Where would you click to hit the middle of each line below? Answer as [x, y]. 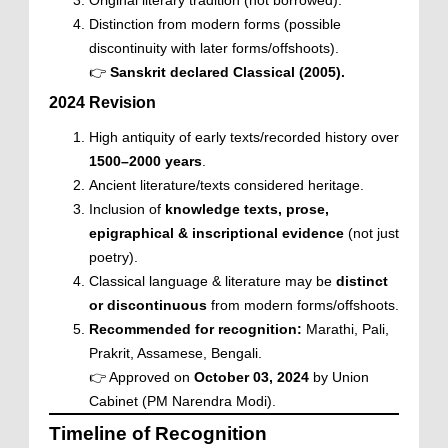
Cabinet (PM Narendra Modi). [182, 401]
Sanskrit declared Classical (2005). [227, 72]
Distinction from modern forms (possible [215, 24]
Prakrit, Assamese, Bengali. [175, 353]
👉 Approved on [141, 377]
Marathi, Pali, [345, 329]
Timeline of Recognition [158, 433]
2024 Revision [102, 102]
